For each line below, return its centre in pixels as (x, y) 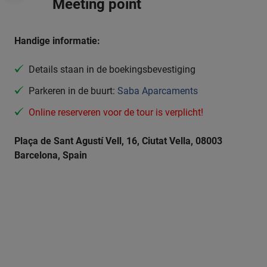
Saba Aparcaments (158, 91)
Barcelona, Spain (51, 155)
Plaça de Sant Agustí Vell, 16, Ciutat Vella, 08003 (118, 141)
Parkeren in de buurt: (73, 91)
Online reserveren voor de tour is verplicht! (116, 112)
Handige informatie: (57, 41)
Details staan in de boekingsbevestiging (112, 69)
